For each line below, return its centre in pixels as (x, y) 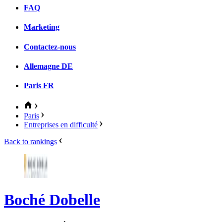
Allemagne (42, 66)
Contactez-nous (50, 47)
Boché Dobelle (52, 199)
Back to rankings (30, 142)
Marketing (42, 27)
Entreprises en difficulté (61, 125)
